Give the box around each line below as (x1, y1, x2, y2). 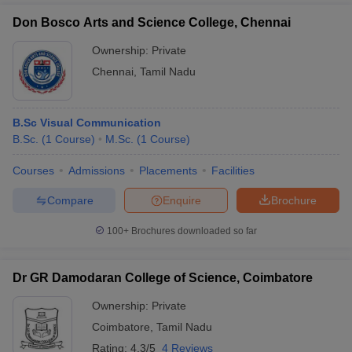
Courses (13, 164, 54, 177)
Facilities (211, 164, 255, 177)
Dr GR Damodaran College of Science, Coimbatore (13, 271, 313, 284)
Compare (46, 193, 93, 207)
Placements (139, 164, 197, 177)
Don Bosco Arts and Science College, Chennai (13, 16, 291, 29)
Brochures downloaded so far (129, 225, 257, 236)
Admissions (68, 164, 125, 177)
